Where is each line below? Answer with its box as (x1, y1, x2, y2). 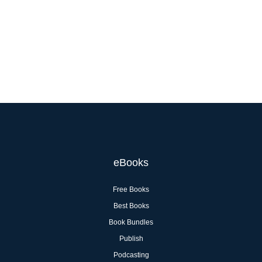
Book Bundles (109, 218, 153, 227)
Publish (119, 235, 143, 243)
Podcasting (113, 251, 149, 260)
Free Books (113, 185, 149, 194)
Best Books (113, 202, 149, 211)
